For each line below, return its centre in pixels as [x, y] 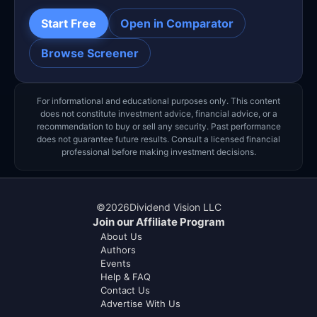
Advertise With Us [140, 304]
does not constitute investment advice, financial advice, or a [158, 114]
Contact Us [125, 290]
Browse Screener [90, 53]
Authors [118, 250]
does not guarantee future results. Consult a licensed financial [158, 139]
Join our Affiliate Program [158, 222]
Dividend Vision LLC [175, 207]
